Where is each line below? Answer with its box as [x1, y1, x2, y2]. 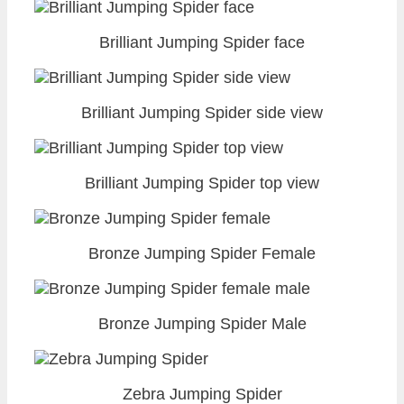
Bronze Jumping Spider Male [97, 314, 307, 333]
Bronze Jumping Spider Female [88, 243, 316, 262]
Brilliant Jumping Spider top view [85, 173, 319, 192]
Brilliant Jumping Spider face [99, 32, 305, 51]
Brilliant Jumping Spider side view [81, 103, 323, 122]
